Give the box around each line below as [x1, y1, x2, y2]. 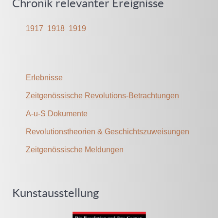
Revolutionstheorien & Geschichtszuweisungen [26, 127, 189, 136]
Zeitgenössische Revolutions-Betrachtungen [26, 91, 179, 100]
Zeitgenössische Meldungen [26, 145, 124, 154]
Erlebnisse [26, 73, 63, 82]
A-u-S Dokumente [26, 109, 88, 118]
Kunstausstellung [12, 186, 99, 200]
